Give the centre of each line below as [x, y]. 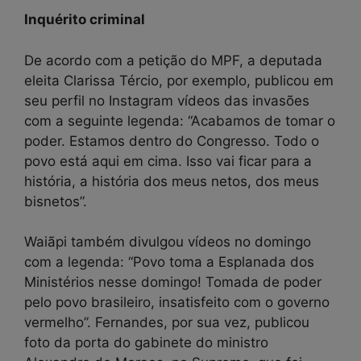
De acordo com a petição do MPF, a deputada [173, 60]
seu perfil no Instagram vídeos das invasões [167, 100]
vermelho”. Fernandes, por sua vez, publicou [167, 323]
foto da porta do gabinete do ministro [146, 343]
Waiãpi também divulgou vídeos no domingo [168, 242]
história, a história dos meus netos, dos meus [172, 181]
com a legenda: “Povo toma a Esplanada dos [169, 262]
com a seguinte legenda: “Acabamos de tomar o [180, 120]
